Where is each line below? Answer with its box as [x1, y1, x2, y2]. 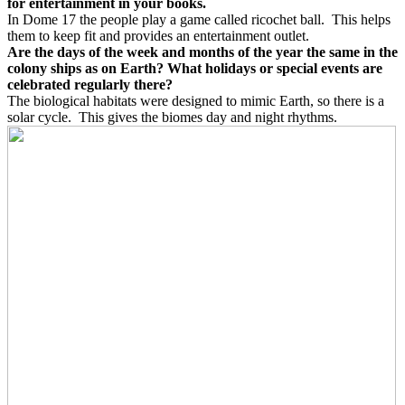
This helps [332, 12, 391, 27]
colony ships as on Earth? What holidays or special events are [7, 61, 382, 76]
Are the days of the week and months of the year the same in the [7, 44, 398, 60]
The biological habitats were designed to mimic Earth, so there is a [7, 93, 384, 108]
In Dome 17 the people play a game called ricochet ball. [7, 12, 325, 27]
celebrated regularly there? [7, 77, 173, 92]
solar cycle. [7, 109, 71, 125]
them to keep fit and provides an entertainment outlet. [7, 28, 309, 43]
